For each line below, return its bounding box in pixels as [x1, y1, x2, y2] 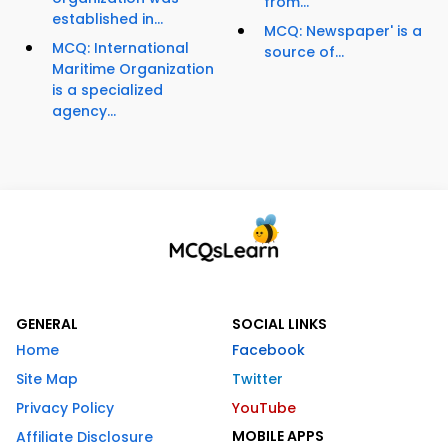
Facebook [232, 340, 305, 361]
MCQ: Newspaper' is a [264, 21, 422, 42]
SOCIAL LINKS [232, 314, 327, 335]
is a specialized [52, 80, 163, 101]
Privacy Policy [16, 398, 114, 419]
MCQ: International [52, 38, 189, 59]
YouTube [232, 398, 296, 419]
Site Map [16, 369, 78, 390]
